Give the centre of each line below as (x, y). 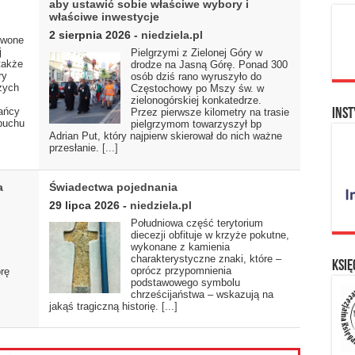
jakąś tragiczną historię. (105, 306)
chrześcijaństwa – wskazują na (202, 294)
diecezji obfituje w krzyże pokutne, (210, 235)
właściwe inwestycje (104, 17)
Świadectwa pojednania (113, 187)
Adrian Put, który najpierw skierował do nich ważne (166, 136)
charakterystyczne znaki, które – (206, 258)
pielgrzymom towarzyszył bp (196, 124)
